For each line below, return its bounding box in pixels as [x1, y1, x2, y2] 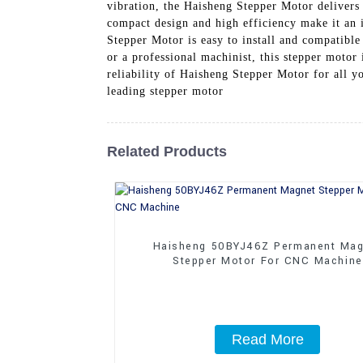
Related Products [107, 143, 227, 160]
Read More [231, 331, 304, 348]
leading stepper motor [107, 84, 224, 97]
